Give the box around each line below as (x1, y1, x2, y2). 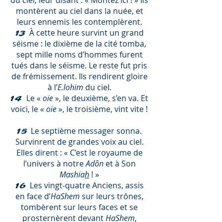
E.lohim (57, 82, 83, 93)
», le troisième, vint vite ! (58, 104, 148, 114)
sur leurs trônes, (81, 191, 144, 202)
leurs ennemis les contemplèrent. (16, 16, 142, 27)
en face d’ (15, 191, 51, 202)
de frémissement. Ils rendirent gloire (11, 71, 148, 82)
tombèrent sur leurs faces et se (21, 202, 138, 213)
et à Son (105, 158, 136, 169)
